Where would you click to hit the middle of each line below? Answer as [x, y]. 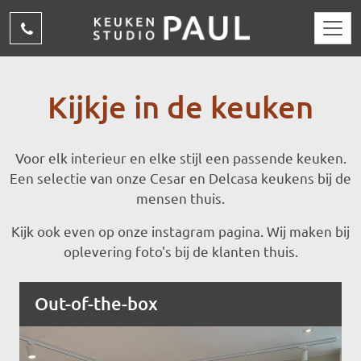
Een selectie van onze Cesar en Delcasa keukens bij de [180, 178]
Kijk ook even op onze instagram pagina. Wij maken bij [180, 231]
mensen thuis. [180, 198]
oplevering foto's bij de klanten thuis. [180, 251]
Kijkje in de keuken [180, 106]
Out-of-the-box [97, 304]
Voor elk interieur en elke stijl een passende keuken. [180, 158]
